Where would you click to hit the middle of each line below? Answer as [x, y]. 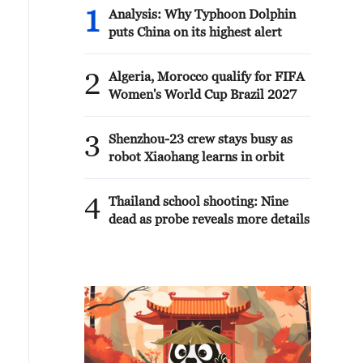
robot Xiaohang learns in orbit [196, 156]
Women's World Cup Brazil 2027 [203, 94]
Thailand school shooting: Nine [199, 201]
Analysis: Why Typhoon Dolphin [202, 14]
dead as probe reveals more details [209, 219]
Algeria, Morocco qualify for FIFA [207, 76]
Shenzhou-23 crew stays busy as [201, 139]
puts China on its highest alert [195, 32]
